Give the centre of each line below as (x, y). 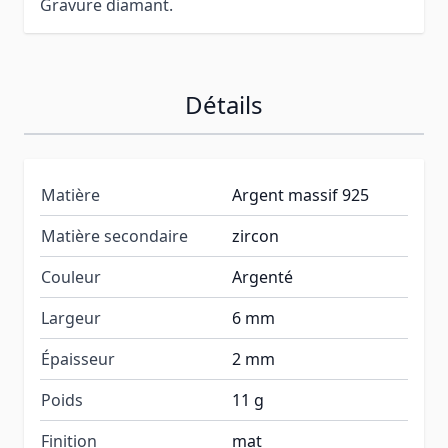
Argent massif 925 (300, 194)
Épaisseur (78, 358)
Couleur (71, 276)
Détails (224, 104)
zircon (255, 235)
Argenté (262, 276)
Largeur (71, 317)
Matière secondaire (114, 235)
